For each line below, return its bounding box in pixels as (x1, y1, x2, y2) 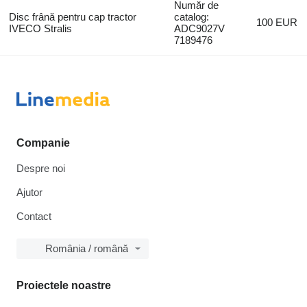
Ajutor (16, 186, 42, 198)
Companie (16, 136, 70, 149)
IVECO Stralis (8, 22, 72, 34)
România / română (45, 242, 128, 254)
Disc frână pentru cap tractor (8, 10, 136, 23)
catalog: (174, 10, 210, 23)
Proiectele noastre (16, 279, 111, 291)
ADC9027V (174, 22, 225, 34)
